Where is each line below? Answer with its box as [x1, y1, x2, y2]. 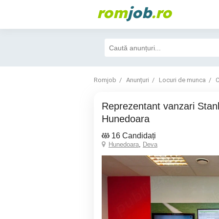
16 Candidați [111, 131, 156, 140]
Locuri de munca [159, 76, 206, 84]
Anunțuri [126, 76, 149, 84]
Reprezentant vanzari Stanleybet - [102, 101, 109, 111]
